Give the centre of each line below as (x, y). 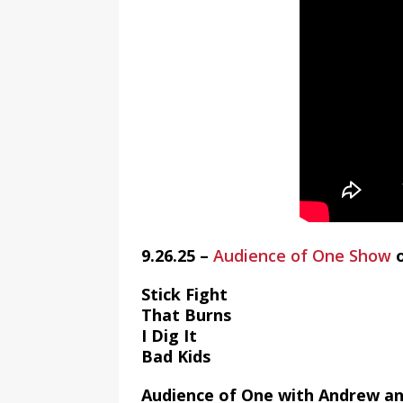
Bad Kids (176, 356)
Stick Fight (184, 294)
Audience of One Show (302, 255)
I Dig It (169, 336)
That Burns (186, 315)
